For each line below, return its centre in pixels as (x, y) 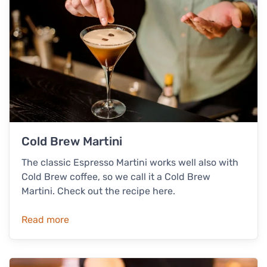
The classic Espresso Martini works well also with (130, 163)
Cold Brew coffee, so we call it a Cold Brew (116, 177)
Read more (45, 220)
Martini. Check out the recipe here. (98, 191)
